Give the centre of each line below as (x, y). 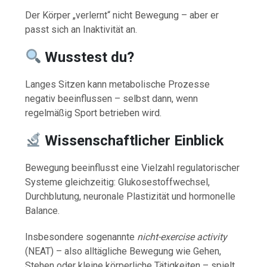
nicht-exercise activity (182, 237)
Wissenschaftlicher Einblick (135, 140)
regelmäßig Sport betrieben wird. (94, 113)
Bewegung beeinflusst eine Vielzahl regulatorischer (133, 167)
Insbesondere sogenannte (81, 237)
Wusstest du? (90, 57)
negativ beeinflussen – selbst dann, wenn (112, 98)
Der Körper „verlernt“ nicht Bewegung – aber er (122, 15)
